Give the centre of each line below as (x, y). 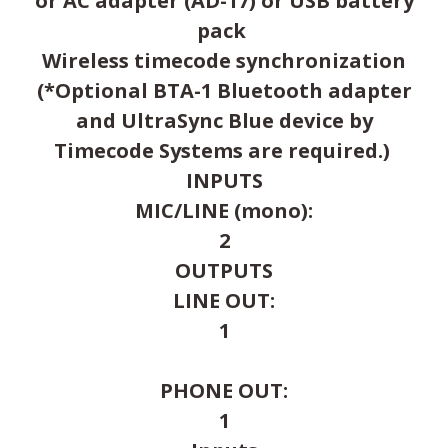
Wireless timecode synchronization (224, 60)
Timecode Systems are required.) (224, 150)
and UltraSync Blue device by (224, 120)
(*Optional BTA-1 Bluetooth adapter (224, 90)
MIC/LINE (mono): (224, 210)
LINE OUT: (224, 300)
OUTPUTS (224, 270)
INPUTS (224, 180)
